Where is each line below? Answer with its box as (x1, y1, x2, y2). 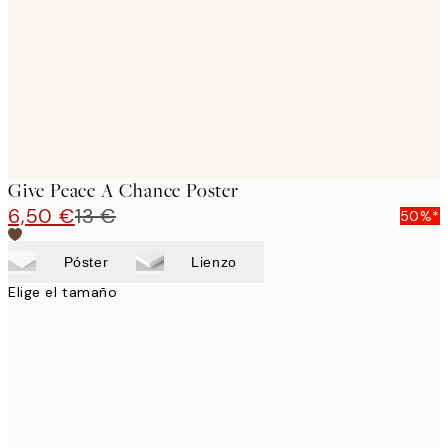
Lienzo (191, 254, 237, 271)
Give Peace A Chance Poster (8, 178, 239, 204)
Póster (63, 254, 109, 271)
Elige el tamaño (8, 283, 118, 302)
